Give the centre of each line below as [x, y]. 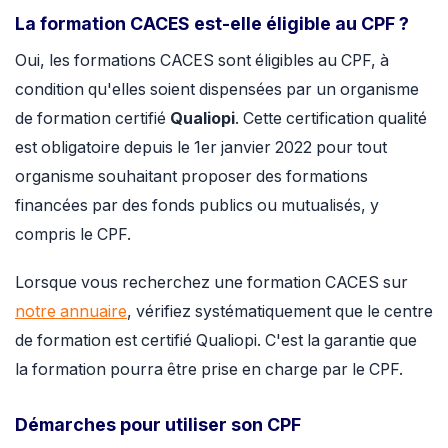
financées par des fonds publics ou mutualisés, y [197, 205]
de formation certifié [92, 118]
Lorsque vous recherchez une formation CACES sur [211, 282]
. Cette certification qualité [331, 118]
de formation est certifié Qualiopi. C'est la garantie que [216, 340]
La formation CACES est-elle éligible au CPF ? [212, 23]
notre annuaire [71, 311]
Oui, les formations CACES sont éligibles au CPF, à [202, 60]
